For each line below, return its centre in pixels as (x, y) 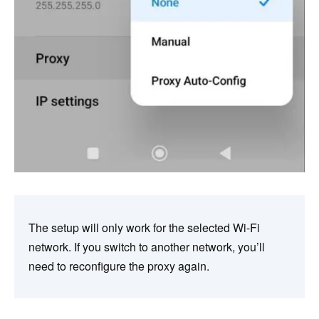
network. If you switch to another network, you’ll (147, 246)
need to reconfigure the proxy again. (119, 266)
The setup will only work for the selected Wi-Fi (144, 227)
